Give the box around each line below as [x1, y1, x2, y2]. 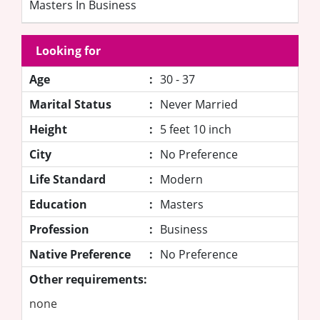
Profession [29, 221, 89, 237]
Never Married [160, 96, 238, 112]
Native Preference [29, 246, 131, 262]
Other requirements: [29, 271, 147, 287]
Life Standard [29, 171, 106, 187]
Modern [160, 171, 203, 187]
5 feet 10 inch [160, 121, 231, 137]
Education [29, 196, 87, 212]
